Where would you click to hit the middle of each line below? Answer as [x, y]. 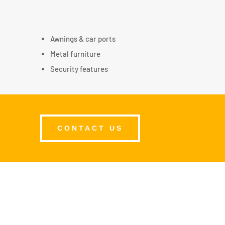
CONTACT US [90, 128]
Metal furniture [76, 53]
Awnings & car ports [83, 38]
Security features [79, 69]
